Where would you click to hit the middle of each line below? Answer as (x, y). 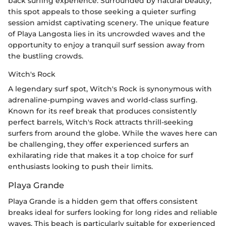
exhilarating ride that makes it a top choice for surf (101, 155)
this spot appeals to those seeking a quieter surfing (102, 11)
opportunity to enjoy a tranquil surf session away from (106, 45)
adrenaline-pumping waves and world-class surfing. (103, 100)
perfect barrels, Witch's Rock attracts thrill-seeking (101, 122)
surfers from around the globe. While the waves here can (113, 133)
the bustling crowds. (46, 56)
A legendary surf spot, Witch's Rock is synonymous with (110, 89)
